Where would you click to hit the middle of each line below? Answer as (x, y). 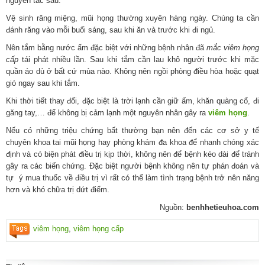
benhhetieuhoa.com (223, 207)
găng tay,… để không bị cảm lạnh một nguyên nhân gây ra (107, 112)
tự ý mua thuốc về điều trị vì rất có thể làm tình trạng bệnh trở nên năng (132, 177)
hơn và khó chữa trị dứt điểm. (58, 189)
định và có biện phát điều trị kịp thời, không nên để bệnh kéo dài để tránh (132, 154)
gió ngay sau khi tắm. (43, 83)
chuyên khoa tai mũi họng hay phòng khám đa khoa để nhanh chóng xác (132, 142)
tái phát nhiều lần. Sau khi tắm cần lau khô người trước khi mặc (139, 59)
